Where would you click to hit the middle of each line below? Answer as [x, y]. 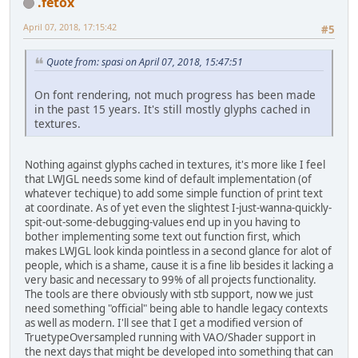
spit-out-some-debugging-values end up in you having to [163, 222]
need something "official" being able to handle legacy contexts [176, 308]
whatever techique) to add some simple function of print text [174, 193]
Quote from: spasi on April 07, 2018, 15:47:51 [145, 62]
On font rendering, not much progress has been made [175, 94]
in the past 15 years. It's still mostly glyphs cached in [172, 109]
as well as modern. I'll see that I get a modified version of [164, 322]
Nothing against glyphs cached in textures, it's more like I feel [175, 164]
